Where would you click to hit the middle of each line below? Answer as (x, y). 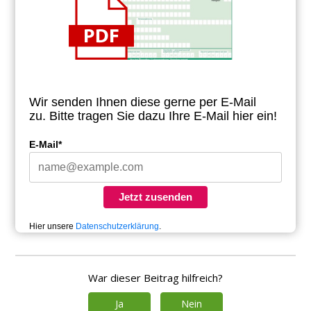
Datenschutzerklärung (118, 227)
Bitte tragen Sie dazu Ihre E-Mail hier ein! (163, 116)
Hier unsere (53, 227)
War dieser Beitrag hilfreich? (155, 278)
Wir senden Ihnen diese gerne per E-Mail (143, 102)
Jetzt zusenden (155, 197)
